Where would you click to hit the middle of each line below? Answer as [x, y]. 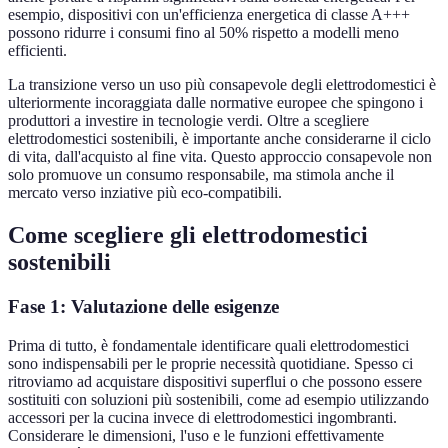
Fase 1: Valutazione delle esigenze [143, 307]
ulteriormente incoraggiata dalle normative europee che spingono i [215, 103]
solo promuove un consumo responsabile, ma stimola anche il [201, 175]
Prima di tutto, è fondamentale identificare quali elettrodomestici [208, 345]
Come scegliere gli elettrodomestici [188, 235]
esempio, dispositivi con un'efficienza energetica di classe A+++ [209, 15]
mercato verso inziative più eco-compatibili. [145, 193]
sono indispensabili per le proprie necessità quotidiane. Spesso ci [210, 363]
